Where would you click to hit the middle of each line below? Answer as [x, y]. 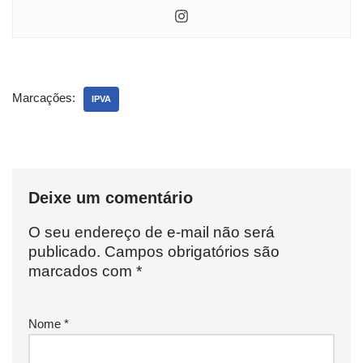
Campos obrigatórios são [192, 251]
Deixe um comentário [111, 197]
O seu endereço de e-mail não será [152, 232]
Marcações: [44, 97]
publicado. [64, 251]
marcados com [82, 271]
